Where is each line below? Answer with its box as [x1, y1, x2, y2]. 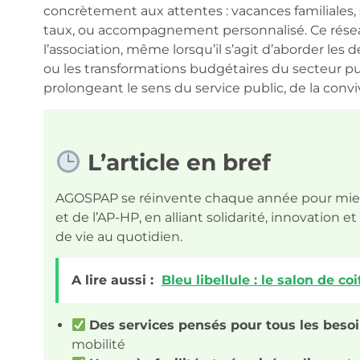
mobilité [71, 337, 125, 353]
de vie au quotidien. [55, 228, 182, 244]
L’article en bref [80, 148, 271, 176]
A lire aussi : [71, 272, 153, 288]
